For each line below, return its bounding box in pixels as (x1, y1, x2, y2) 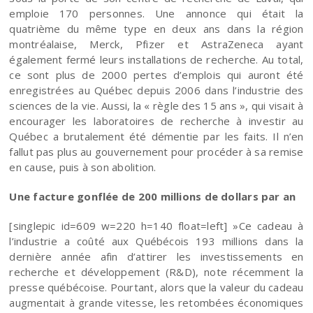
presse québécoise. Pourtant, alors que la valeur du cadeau (9, 279, 304, 294)
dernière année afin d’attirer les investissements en (9, 249, 304, 263)
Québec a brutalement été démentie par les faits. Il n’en (9, 129, 304, 143)
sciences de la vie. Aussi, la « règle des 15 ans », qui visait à (9, 98, 304, 112)
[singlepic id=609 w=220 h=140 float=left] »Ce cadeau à (9, 218, 304, 233)
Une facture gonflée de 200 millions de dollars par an (9, 189, 296, 203)
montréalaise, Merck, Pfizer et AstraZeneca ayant (9, 36, 304, 51)
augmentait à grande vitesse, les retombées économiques (9, 295, 304, 310)
